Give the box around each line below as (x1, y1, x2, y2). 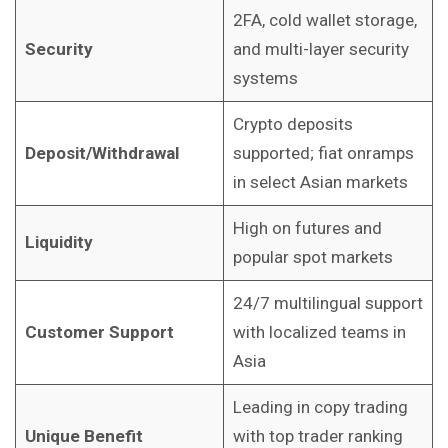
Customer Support (24, 321, 174, 342)
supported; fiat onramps (232, 142, 414, 163)
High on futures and (232, 217, 382, 238)
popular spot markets (232, 246, 393, 267)
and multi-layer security (232, 38, 409, 59)
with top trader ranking (232, 425, 403, 446)
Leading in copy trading (232, 396, 408, 417)
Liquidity (24, 231, 93, 252)
